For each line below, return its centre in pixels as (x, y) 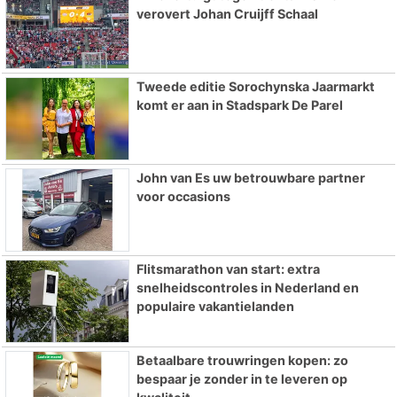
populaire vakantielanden (215, 306)
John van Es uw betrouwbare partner (250, 178)
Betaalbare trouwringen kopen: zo (242, 360)
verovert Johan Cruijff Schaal (227, 14)
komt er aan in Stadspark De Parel (239, 105)
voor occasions (183, 197)
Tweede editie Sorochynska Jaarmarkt (255, 87)
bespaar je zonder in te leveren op (241, 378)
